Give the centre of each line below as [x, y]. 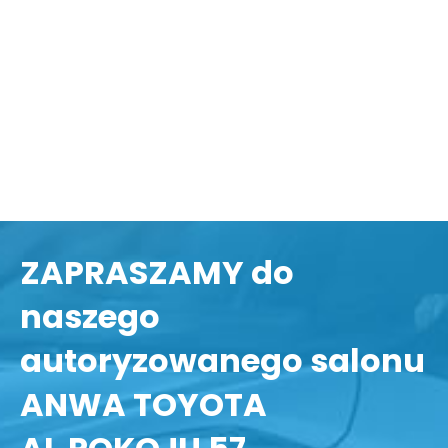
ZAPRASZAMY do [157, 273]
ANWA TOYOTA [147, 405]
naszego [90, 317]
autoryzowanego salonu [222, 361]
